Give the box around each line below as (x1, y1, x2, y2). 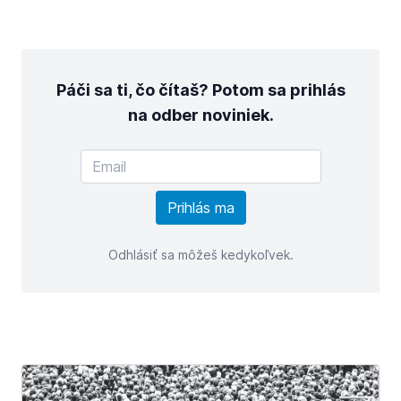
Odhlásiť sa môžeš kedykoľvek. (107, 247, 294, 262)
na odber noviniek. (127, 106, 274, 124)
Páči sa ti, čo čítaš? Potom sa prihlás (55, 81, 346, 99)
